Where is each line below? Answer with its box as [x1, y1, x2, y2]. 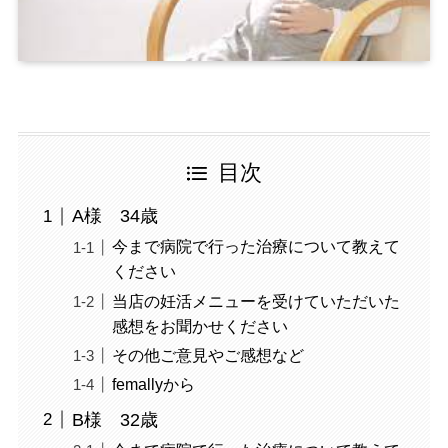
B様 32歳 [71, 409, 158, 430]
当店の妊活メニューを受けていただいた [111, 291, 400, 310]
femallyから [111, 374, 195, 393]
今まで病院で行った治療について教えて [111, 237, 400, 256]
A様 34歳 [71, 206, 158, 227]
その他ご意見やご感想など [111, 345, 304, 364]
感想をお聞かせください [111, 316, 288, 335]
